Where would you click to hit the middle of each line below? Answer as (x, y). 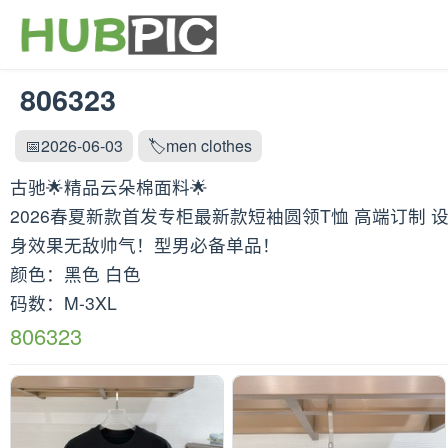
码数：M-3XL (63, 302)
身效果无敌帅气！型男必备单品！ (145, 244)
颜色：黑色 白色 (75, 273)
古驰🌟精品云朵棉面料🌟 (109, 186)
